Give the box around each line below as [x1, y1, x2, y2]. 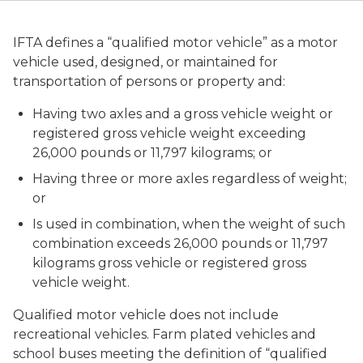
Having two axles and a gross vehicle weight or [32, 106, 333, 122]
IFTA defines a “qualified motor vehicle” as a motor [13, 35, 338, 50]
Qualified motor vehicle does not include [13, 307, 279, 322]
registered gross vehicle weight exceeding [32, 126, 306, 141]
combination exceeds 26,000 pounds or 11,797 [32, 236, 328, 251]
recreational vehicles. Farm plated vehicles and [13, 327, 316, 342]
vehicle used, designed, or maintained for [13, 54, 278, 70]
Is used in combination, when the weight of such [32, 216, 345, 232]
